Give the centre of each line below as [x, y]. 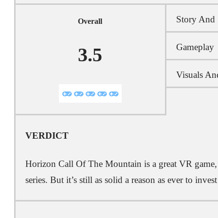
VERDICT [47, 136]
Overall [90, 21]
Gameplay [195, 47]
